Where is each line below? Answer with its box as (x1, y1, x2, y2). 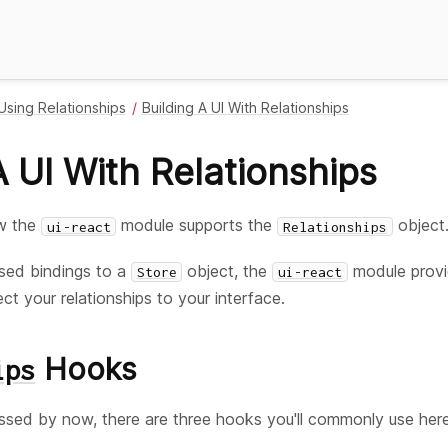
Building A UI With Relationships (142, 99, 349, 116)
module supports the (116, 215, 278, 236)
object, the (182, 260, 273, 281)
